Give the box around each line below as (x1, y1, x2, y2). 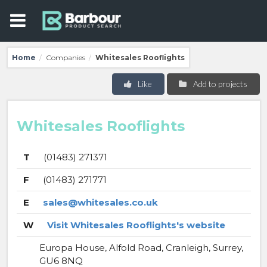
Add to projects (193, 79, 247, 89)
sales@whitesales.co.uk (42, 197, 158, 208)
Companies (45, 52, 85, 62)
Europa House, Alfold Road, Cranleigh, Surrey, (39, 242, 243, 253)
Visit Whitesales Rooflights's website (46, 219, 225, 231)
